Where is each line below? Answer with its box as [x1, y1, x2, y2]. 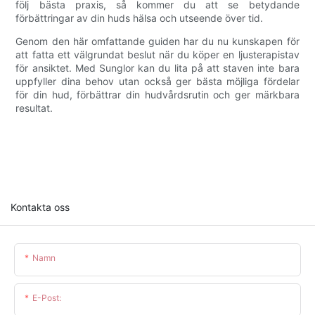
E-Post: [32, 292, 61, 303]
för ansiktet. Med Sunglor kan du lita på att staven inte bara [15, 61, 300, 74]
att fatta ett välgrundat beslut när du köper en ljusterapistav [15, 48, 300, 60]
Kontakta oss [11, 200, 70, 213]
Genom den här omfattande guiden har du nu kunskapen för [15, 34, 300, 47]
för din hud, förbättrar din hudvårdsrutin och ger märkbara [15, 88, 300, 101]
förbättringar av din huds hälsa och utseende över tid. [15, 11, 264, 24]
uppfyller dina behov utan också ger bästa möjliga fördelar [15, 75, 300, 87]
